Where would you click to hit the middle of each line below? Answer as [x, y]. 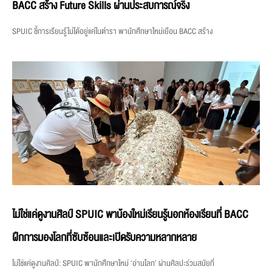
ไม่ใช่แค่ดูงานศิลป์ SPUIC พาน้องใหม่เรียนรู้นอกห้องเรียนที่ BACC [130, 214]
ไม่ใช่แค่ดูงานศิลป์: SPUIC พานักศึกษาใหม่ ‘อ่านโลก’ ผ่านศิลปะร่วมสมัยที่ [113, 263]
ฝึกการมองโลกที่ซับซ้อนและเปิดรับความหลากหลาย [104, 237]
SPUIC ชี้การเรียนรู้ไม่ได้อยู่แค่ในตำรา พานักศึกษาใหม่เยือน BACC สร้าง [112, 31]
